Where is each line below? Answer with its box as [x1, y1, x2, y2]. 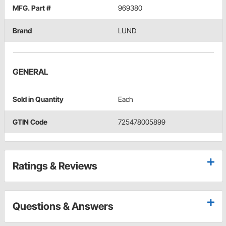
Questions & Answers [13, 200, 114, 213]
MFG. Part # [13, 4, 51, 13]
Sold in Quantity [13, 95, 64, 104]
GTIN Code [13, 118, 47, 127]
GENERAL [13, 67, 48, 77]
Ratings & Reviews [13, 160, 97, 173]
